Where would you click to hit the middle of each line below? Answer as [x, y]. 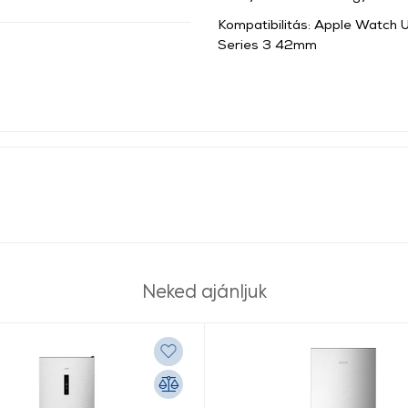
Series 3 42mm [267, 44]
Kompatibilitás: [266, 24]
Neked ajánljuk [204, 290]
